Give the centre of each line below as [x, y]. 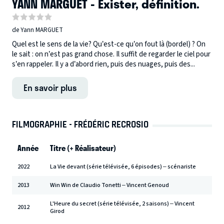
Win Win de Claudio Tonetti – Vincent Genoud [110, 185]
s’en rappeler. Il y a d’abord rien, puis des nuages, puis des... [103, 64]
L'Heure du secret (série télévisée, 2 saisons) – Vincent [122, 203]
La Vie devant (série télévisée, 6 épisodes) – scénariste [123, 166]
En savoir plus [50, 87]
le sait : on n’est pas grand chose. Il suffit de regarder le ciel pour [111, 54]
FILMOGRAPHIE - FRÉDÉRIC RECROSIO [80, 124]
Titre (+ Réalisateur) [83, 148]
